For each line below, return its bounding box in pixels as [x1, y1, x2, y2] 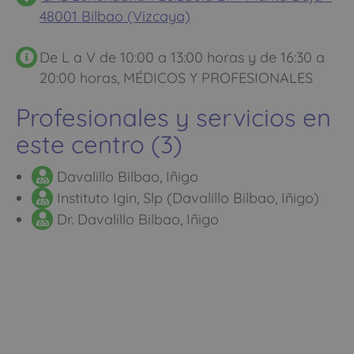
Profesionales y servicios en [16, 101, 331, 133]
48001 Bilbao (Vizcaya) [40, 6, 190, 25]
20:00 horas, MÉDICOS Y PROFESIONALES [40, 68, 313, 87]
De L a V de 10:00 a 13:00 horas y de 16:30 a [40, 47, 325, 66]
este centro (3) [16, 128, 183, 160]
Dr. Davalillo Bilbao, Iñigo [53, 209, 219, 228]
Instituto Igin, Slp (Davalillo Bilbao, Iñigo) [53, 188, 319, 207]
